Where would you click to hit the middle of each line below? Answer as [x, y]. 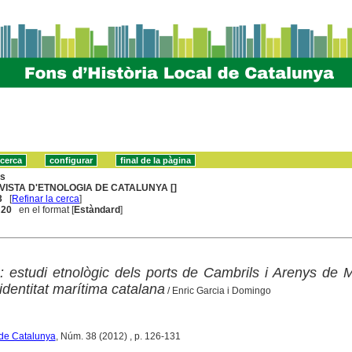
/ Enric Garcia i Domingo [218, 290]
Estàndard [97, 209]
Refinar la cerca [46, 198]
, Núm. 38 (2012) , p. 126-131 [118, 336]
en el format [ [43, 209]
